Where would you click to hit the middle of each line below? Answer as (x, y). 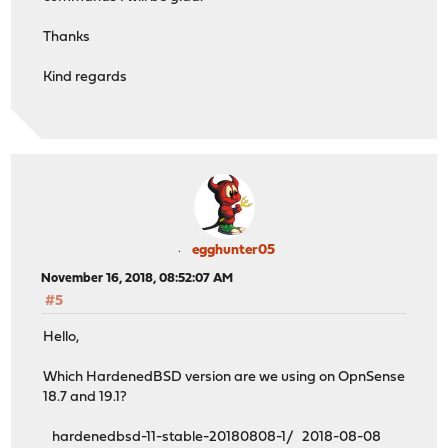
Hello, (61, 337)
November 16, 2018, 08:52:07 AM (137, 278)
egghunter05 (233, 250)
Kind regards (85, 78)
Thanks (67, 38)
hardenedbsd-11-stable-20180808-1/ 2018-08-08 (212, 437)
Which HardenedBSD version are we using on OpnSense (224, 377)
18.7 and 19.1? (85, 397)
